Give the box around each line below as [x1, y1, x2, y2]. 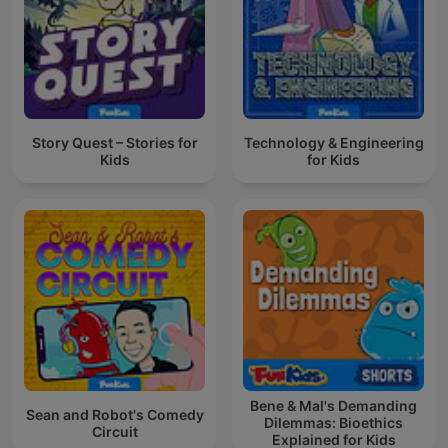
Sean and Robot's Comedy [25, 405, 204, 423]
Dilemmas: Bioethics [264, 414, 403, 432]
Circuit [91, 422, 138, 440]
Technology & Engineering [243, 133, 424, 151]
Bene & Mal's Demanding [250, 397, 417, 415]
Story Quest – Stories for [31, 133, 198, 151]
